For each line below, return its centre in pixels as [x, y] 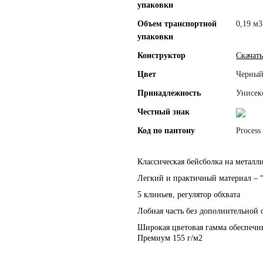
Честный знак [163, 112]
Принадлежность [169, 93]
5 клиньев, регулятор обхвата [189, 195]
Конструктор [161, 55]
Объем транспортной [177, 24]
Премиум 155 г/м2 [170, 238]
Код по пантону [166, 131]
